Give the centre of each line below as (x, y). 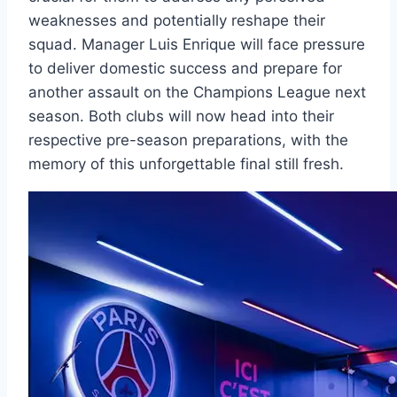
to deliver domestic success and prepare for (185, 68)
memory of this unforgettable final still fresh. (186, 163)
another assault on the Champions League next (197, 92)
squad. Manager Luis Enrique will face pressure (197, 44)
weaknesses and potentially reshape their (177, 20)
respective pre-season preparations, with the (188, 140)
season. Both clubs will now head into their (181, 116)
